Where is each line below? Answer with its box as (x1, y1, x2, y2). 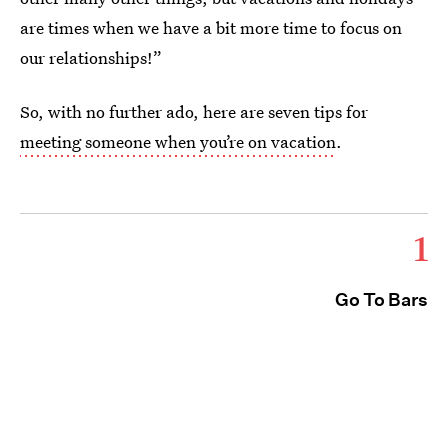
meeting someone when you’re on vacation (20, 130, 336, 153)
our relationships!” (20, 46, 162, 69)
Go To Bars (335, 289, 428, 310)
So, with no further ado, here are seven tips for (20, 100, 368, 123)
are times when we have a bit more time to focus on (20, 16, 402, 39)
